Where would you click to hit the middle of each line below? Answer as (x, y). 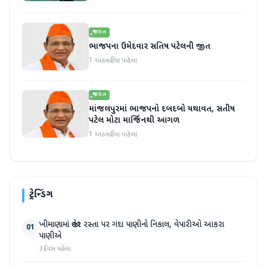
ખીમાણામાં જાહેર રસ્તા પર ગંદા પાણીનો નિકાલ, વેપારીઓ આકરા (131, 225)
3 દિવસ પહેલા (55, 249)
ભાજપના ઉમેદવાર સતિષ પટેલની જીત (150, 47)
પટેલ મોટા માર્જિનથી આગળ (134, 121)
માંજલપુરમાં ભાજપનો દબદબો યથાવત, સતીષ (162, 110)
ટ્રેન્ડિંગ (41, 195)
